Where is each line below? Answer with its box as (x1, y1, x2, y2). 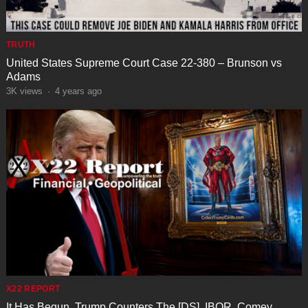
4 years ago (54, 86, 102, 97)
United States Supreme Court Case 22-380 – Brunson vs (5, 57, 282, 69)
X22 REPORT (5, 284, 60, 294)
